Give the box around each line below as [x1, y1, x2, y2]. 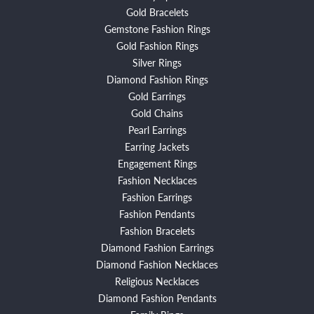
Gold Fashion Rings [116, 38, 198, 53]
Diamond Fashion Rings [106, 71, 208, 86]
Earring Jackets [125, 139, 189, 153]
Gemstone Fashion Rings [104, 21, 210, 36]
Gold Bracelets [125, 4, 189, 19]
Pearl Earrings [128, 122, 186, 137]
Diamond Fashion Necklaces [96, 257, 218, 271]
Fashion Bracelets [119, 223, 195, 238]
